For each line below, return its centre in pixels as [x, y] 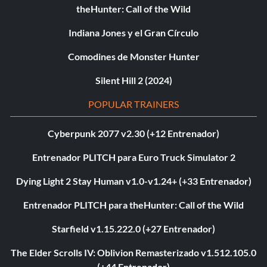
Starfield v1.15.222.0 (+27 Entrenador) [133, 229]
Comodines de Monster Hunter [133, 57]
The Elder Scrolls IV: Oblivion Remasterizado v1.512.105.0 [133, 253]
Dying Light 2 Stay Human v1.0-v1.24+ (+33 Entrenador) [133, 181]
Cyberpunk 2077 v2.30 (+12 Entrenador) [133, 133]
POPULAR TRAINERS [133, 104]
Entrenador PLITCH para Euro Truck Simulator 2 [133, 157]
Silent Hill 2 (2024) [133, 80]
